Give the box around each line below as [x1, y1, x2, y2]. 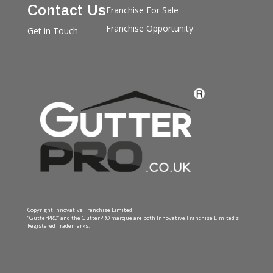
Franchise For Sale [105, 4, 179, 16]
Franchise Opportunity [105, 23, 193, 35]
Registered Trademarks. [27, 221, 90, 230]
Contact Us [27, 2, 106, 19]
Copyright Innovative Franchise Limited [27, 205, 132, 214]
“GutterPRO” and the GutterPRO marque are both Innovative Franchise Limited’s [27, 213, 239, 222]
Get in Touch [27, 25, 78, 37]
